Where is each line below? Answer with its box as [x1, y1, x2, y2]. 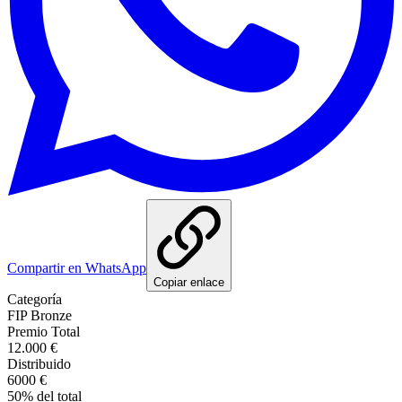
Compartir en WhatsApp [7, 259, 146, 275]
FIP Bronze [7, 307, 72, 323]
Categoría [7, 291, 62, 307]
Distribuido [7, 355, 71, 371]
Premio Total [7, 323, 80, 339]
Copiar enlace [153, 275, 224, 289]
